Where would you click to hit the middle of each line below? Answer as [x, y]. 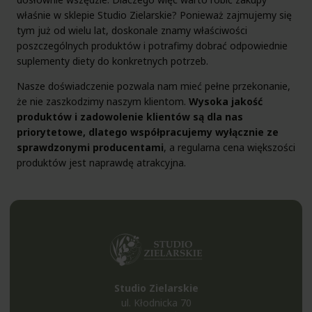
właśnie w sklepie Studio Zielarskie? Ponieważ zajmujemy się [154, 15]
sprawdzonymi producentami [90, 148]
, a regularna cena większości [229, 148]
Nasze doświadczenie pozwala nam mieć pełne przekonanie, [154, 86]
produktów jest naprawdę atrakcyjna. [101, 163]
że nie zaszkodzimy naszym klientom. [103, 102]
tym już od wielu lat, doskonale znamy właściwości [132, 31]
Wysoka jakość [226, 102]
